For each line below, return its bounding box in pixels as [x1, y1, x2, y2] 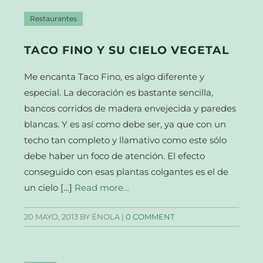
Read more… [75, 181, 130, 193]
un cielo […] [24, 181, 75, 193]
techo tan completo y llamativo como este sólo [24, 134, 227, 146]
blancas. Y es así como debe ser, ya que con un [24, 118, 227, 130]
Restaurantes [30, 15, 77, 23]
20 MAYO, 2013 [24, 212, 79, 221]
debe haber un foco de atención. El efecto [24, 150, 205, 161]
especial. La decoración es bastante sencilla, [24, 86, 214, 98]
